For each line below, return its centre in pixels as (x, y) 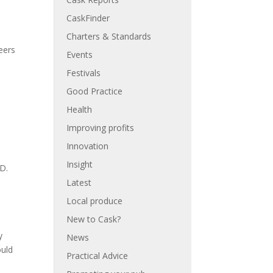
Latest (79, 183)
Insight (80, 164)
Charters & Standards (109, 36)
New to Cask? (94, 219)
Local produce (95, 201)
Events (80, 55)
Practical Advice (97, 256)
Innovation (88, 146)
